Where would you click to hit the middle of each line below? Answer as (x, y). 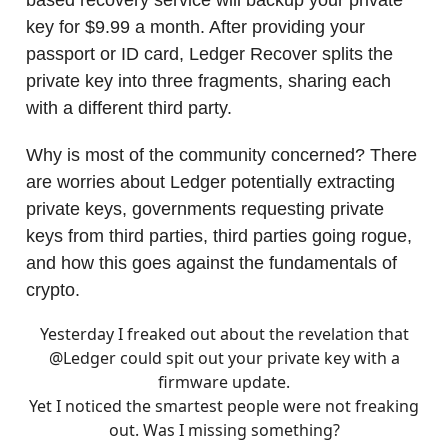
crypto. (53, 289)
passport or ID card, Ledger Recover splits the (209, 53)
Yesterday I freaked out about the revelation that (224, 333)
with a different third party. (129, 107)
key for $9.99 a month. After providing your (195, 26)
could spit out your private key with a (257, 357)
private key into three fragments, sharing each (208, 80)
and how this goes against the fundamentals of (211, 262)
